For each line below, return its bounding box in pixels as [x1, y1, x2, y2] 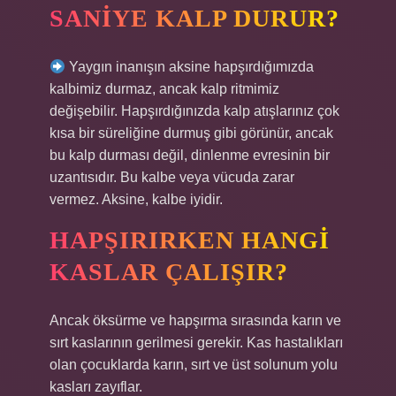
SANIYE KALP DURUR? [49, 4, 339, 32]
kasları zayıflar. [49, 379, 142, 394]
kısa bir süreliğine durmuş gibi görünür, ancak [49, 126, 333, 141]
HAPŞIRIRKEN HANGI [49, 226, 330, 254]
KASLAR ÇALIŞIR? [49, 258, 288, 286]
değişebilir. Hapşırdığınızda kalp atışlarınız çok [49, 103, 339, 118]
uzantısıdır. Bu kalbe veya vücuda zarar [49, 170, 294, 185]
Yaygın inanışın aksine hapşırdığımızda [65, 59, 315, 74]
